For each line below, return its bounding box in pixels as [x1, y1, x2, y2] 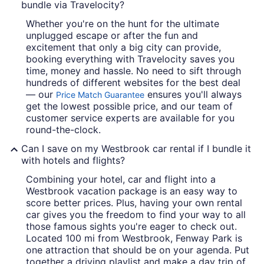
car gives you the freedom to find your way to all [26, 209, 246, 221]
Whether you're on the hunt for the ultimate [26, 18, 219, 30]
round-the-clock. [26, 124, 101, 136]
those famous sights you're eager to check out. [26, 220, 237, 233]
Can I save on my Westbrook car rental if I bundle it [21, 143, 251, 155]
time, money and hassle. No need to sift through [26, 65, 241, 77]
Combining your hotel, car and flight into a [26, 173, 216, 186]
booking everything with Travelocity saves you [26, 53, 235, 65]
